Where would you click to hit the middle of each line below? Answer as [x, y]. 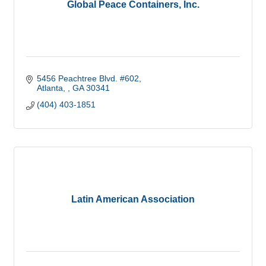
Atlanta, [52, 88]
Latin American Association [133, 199]
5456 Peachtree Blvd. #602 [88, 78]
